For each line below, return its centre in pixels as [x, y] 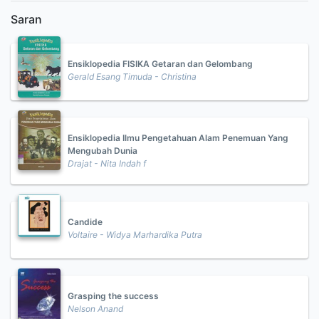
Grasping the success [113, 296]
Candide [85, 222]
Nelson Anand [95, 309]
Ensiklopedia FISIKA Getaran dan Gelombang [160, 64]
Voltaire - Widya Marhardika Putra [135, 235]
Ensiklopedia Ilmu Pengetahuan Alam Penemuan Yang [178, 138]
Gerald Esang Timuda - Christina [132, 77]
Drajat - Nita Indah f [107, 163]
